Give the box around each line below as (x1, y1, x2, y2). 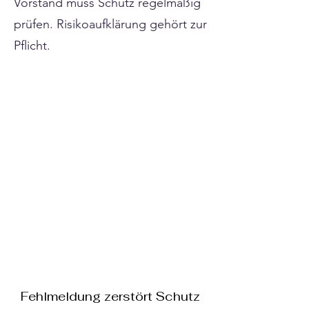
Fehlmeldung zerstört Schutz (21, 288, 200, 304)
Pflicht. (14, 38, 50, 53)
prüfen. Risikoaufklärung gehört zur (14, 17, 207, 32)
